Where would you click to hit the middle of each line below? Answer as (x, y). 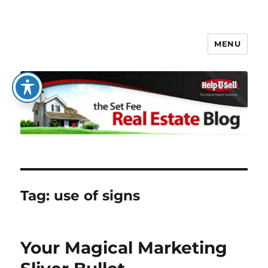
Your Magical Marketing (124, 248)
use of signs (97, 196)
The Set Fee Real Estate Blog (125, 52)
